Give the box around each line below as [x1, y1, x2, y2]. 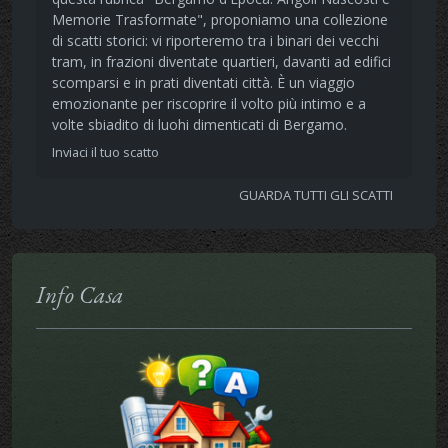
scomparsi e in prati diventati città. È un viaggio [52, 72, 355, 92]
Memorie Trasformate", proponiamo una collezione [52, 9, 388, 29]
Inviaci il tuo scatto [52, 142, 162, 161]
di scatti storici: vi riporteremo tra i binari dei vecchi [52, 30, 379, 50]
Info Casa [36, 278, 124, 310]
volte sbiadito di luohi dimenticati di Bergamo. [52, 114, 347, 134]
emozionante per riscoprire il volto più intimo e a [52, 93, 366, 113]
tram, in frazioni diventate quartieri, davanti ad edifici [52, 51, 391, 71]
